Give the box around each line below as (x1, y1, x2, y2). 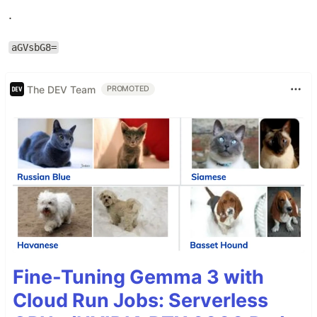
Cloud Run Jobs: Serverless (13, 288, 268, 312)
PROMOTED (107, 84, 150, 93)
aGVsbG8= (11, 42, 57, 53)
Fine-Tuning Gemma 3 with (13, 265, 264, 289)
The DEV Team (27, 83, 96, 96)
